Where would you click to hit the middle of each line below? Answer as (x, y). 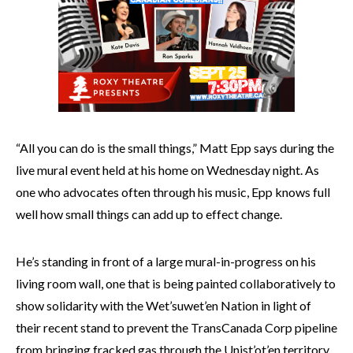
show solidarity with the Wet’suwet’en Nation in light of (163, 305)
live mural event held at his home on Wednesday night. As (167, 169)
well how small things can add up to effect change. (149, 214)
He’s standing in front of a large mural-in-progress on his (166, 261)
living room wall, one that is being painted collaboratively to (176, 283)
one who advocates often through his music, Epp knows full (173, 191)
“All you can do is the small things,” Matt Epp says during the (175, 147)
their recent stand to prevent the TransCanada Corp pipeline (176, 327)
